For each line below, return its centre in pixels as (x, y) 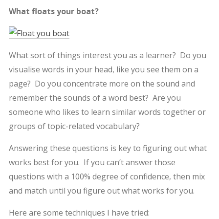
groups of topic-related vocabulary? (74, 126)
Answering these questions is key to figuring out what (108, 148)
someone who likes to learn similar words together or (107, 112)
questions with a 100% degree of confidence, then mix (107, 176)
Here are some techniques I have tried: (79, 212)
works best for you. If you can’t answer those (92, 162)
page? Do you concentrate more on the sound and (102, 83)
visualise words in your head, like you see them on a (103, 69)
